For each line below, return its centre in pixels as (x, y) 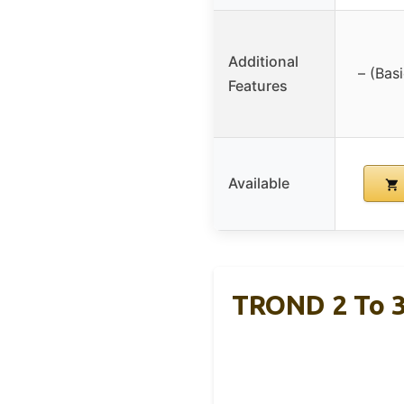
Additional (263, 62)
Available (259, 184)
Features (258, 86)
